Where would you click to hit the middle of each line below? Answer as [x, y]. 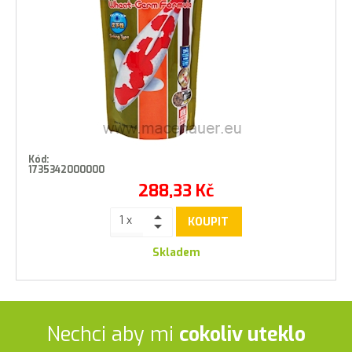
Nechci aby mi [113, 334]
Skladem [176, 253]
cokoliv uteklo [242, 334]
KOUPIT [208, 222]
